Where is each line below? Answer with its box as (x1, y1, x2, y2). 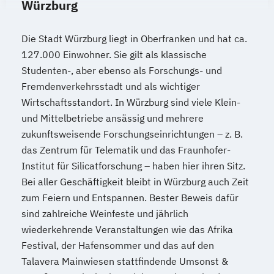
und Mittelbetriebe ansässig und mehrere (21, 111, 204, 124)
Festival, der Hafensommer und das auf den (21, 239, 214, 251)
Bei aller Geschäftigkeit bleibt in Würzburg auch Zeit (21, 175, 249, 188)
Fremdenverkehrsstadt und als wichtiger (21, 80, 200, 92)
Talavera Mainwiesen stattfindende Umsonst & (21, 254, 228, 267)
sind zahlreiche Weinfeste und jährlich (21, 207, 188, 220)
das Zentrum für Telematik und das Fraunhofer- (21, 143, 231, 156)
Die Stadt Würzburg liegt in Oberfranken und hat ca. (21, 32, 247, 45)
